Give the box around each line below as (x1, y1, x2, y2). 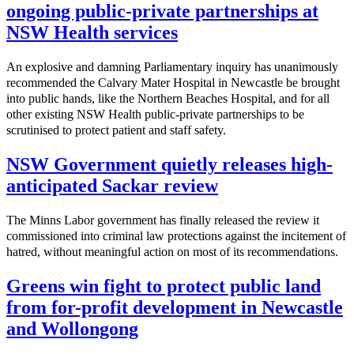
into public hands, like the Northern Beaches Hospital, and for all (6, 92, 330, 106)
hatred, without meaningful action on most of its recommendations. (6, 245, 338, 259)
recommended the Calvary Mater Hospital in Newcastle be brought (6, 76, 340, 90)
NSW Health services (6, 22, 178, 43)
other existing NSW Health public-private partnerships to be (6, 107, 304, 122)
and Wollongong (6, 318, 138, 339)
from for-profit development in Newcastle (6, 296, 343, 318)
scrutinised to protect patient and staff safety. (6, 123, 226, 137)
